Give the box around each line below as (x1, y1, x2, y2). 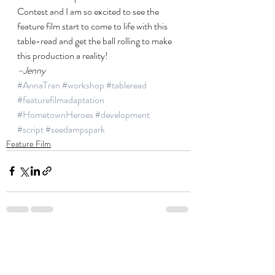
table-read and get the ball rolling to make (17, 33, 174, 48)
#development (95, 107, 150, 122)
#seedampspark (45, 122, 105, 136)
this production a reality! (17, 48, 108, 63)
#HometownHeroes (17, 107, 93, 122)
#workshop (62, 77, 104, 92)
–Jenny (17, 63, 45, 77)
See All (166, 234, 190, 247)
